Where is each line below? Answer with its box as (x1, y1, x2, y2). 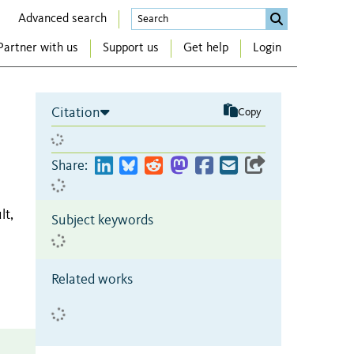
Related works (51, 272, 133, 287)
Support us (103, 42, 159, 55)
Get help (183, 42, 228, 55)
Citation (51, 105, 100, 120)
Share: (51, 158, 88, 173)
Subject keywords (51, 213, 153, 228)
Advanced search (18, 12, 107, 25)
